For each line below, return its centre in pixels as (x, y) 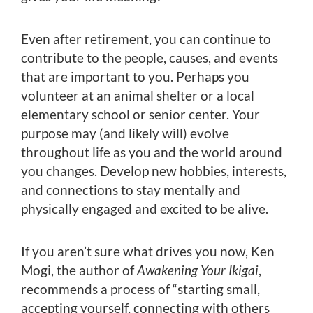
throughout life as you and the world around (152, 152)
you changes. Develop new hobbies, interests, (154, 170)
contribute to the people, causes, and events (150, 57)
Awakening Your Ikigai (198, 270)
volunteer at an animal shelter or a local (138, 95)
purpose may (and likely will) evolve (125, 133)
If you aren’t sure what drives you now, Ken (148, 251)
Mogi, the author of (79, 270)
